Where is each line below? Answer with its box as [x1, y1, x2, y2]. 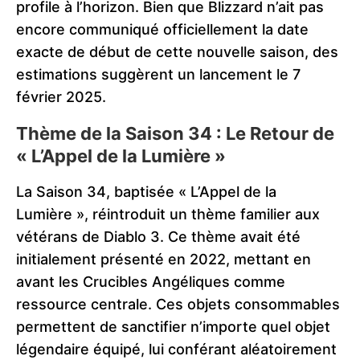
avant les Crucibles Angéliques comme [16, 273, 285, 291]
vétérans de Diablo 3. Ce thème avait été [16, 228, 301, 246]
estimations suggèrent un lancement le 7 [16, 66, 301, 84]
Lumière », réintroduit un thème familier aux [16, 206, 320, 223]
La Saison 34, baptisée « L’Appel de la [16, 183, 276, 201]
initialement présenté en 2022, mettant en [16, 251, 311, 268]
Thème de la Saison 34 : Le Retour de [16, 123, 334, 145]
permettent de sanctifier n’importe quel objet [16, 318, 330, 336]
